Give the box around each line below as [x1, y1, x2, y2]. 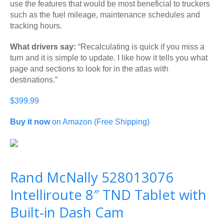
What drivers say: [10, 42, 76, 51]
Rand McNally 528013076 [10, 167, 173, 186]
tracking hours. [10, 21, 62, 30]
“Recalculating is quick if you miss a [76, 42, 204, 51]
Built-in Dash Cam [10, 202, 123, 221]
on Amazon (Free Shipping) [50, 117, 149, 126]
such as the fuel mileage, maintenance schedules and [10, 10, 200, 19]
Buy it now [10, 117, 50, 126]
